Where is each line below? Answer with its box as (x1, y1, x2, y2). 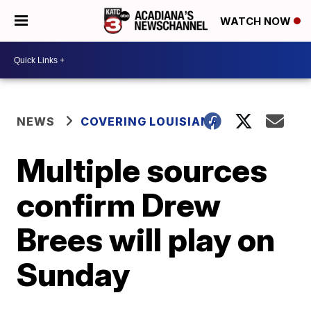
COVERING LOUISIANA (81, 115, 220, 128)
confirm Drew (17, 185, 221, 224)
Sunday (17, 255, 131, 294)
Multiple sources (17, 151, 268, 190)
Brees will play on (17, 220, 276, 259)
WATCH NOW (220, 15, 294, 28)
